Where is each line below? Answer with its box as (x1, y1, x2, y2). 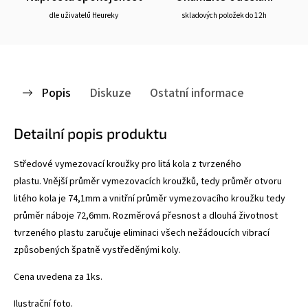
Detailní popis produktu (14, 124, 167, 142)
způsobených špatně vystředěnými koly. (14, 243, 181, 257)
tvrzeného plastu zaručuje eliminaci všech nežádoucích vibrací (14, 225, 269, 240)
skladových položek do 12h (181, 10, 267, 21)
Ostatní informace (150, 83, 244, 102)
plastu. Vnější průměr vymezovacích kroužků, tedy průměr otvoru (14, 174, 282, 188)
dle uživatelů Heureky (49, 10, 118, 21)
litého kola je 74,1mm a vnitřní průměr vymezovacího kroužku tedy (14, 191, 285, 206)
